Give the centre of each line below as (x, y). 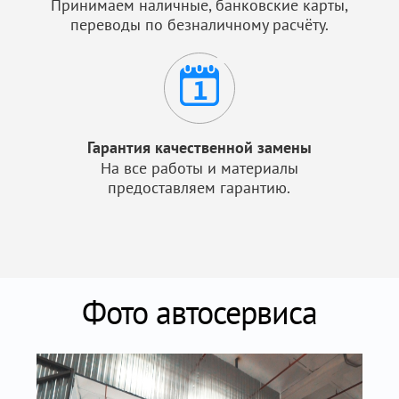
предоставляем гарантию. (199, 187)
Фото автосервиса (199, 312)
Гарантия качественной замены (199, 147)
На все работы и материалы (199, 168)
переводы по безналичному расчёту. (199, 24)
